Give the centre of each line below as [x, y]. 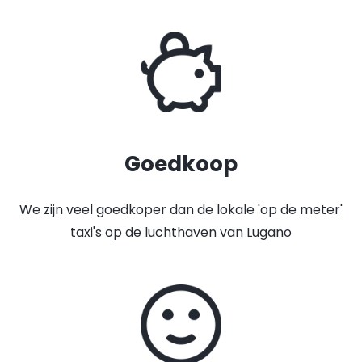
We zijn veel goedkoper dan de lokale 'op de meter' [181, 210]
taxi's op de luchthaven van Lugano [181, 232]
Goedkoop [181, 164]
